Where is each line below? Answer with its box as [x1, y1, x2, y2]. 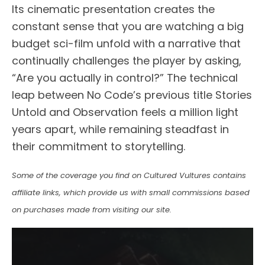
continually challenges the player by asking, [12, 53, 241, 68]
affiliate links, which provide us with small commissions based [12, 186, 250, 198]
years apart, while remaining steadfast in [12, 121, 229, 137]
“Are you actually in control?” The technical [12, 70, 238, 85]
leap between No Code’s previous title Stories [12, 87, 252, 102]
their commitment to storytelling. [12, 138, 185, 154]
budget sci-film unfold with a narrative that [12, 35, 241, 51]
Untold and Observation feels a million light [12, 104, 238, 119]
